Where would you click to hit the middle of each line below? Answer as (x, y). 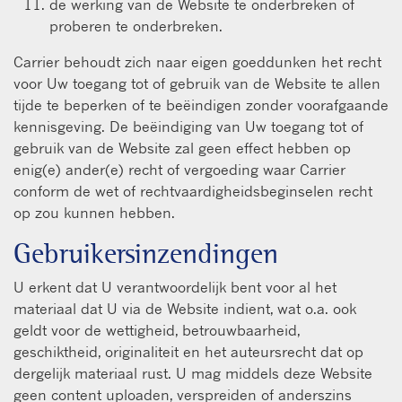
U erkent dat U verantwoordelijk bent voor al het (175, 287)
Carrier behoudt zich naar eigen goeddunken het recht (197, 61)
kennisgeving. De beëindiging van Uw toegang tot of (188, 126)
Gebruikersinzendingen (146, 253)
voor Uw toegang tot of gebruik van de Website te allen (197, 83)
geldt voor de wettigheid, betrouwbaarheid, (157, 330)
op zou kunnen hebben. (94, 212)
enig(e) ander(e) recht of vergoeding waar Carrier (179, 169)
